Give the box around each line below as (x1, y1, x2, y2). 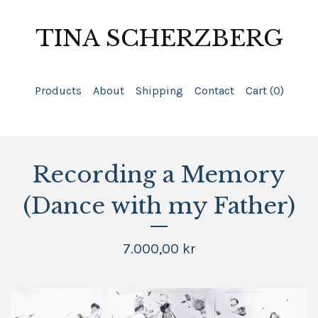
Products (34, 84, 82, 97)
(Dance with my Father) (23, 192, 295, 220)
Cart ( (245, 84, 273, 97)
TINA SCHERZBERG (35, 24, 283, 53)
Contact (194, 84, 234, 97)
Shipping (135, 84, 183, 97)
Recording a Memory (33, 160, 285, 189)
